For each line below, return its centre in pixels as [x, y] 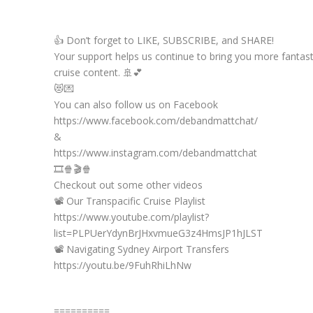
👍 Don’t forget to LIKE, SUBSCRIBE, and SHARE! [163, 40]
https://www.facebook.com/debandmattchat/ [155, 121]
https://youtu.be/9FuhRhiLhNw [122, 265]
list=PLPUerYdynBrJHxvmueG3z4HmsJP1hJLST [158, 233]
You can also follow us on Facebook [136, 104]
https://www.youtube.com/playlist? [131, 217]
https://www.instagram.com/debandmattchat [155, 153]
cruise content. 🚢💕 [98, 72]
